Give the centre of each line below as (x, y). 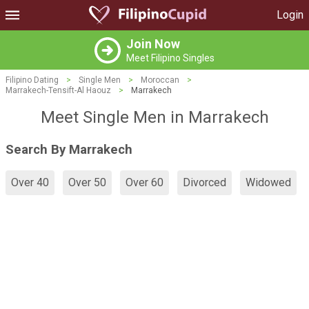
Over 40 (30, 183)
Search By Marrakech (69, 149)
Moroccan (160, 80)
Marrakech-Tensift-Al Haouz (58, 90)
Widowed (268, 183)
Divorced (205, 183)
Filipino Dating (32, 80)
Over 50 (87, 183)
